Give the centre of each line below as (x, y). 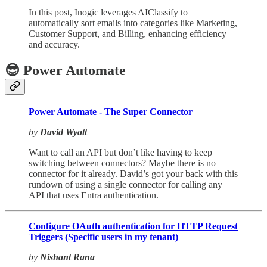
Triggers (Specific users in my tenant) (103, 237)
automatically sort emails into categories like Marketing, (133, 23)
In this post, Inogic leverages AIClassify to (108, 12)
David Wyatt (63, 132)
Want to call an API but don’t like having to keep (120, 152)
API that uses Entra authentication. (94, 195)
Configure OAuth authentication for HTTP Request (133, 226)
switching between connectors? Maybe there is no (122, 163)
